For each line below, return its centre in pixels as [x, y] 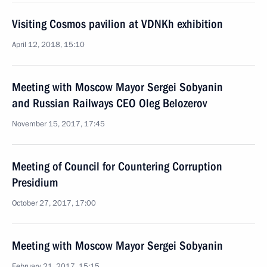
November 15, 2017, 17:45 [58, 124]
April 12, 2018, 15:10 [48, 45]
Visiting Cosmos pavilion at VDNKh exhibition [117, 24]
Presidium [35, 182]
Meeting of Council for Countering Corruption [117, 166]
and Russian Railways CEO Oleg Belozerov [109, 103]
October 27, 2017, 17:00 [54, 203]
